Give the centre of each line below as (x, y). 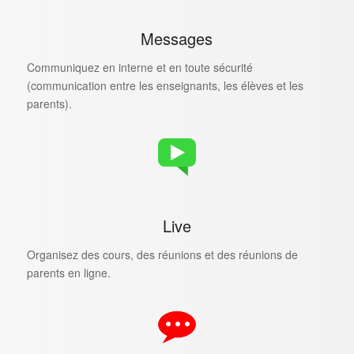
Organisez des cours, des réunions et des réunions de (162, 254)
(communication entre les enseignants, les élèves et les (165, 85)
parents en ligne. (68, 272)
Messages (177, 38)
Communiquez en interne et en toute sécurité (139, 67)
